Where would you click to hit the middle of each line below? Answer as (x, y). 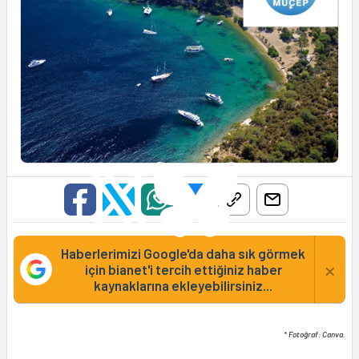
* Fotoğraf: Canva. (315, 335)
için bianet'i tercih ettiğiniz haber (183, 270)
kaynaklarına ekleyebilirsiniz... (183, 286)
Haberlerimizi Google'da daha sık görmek (183, 254)
